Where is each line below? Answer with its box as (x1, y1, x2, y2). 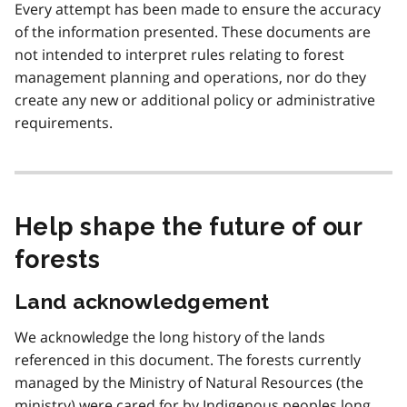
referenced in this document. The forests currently (15, 350, 361, 371)
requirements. (15, 113, 113, 134)
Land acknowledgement (15, 289, 270, 314)
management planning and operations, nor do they (15, 67, 366, 88)
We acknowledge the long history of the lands (15, 327, 325, 348)
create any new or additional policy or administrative (15, 90, 375, 111)
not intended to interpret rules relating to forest (15, 45, 344, 65)
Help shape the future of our (15, 213, 363, 242)
